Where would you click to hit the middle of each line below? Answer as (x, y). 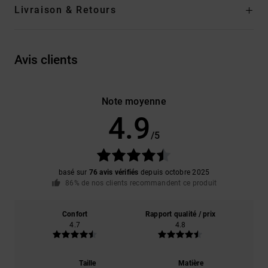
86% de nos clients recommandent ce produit (141, 183)
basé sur (74, 172)
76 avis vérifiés (114, 172)
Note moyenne (134, 101)
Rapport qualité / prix (180, 214)
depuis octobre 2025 (174, 172)
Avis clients (46, 60)
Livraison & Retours (66, 10)
